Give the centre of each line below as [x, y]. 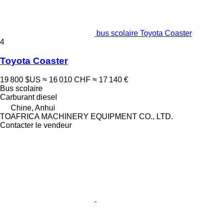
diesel [47, 97]
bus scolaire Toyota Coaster [144, 33]
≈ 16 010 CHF [67, 79]
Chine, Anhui [33, 108]
